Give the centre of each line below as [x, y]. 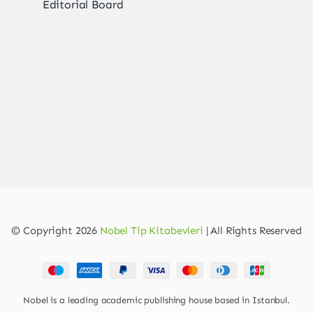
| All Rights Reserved [252, 231]
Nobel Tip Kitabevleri [151, 231]
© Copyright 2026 [56, 231]
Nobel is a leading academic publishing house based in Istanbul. [156, 300]
